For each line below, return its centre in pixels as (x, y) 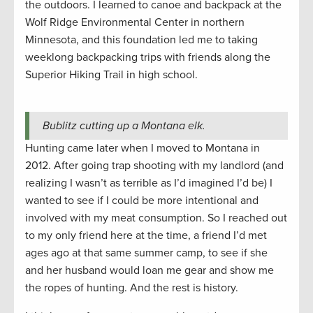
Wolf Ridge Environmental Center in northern (135, 23)
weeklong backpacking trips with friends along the (148, 58)
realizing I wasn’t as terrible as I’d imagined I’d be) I (149, 183)
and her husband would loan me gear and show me (150, 271)
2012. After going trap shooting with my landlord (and (154, 166)
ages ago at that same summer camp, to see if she (146, 253)
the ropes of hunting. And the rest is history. (133, 288)
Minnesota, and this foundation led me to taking (141, 40)
